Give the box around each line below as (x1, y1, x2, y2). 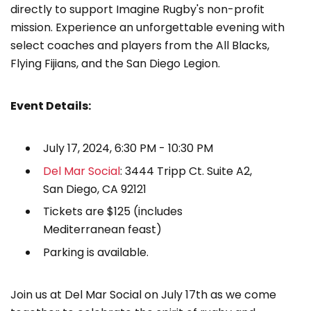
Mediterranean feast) (43, 221, 162, 238)
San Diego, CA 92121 (43, 180, 146, 197)
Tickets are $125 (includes (43, 203, 183, 220)
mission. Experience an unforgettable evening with (10, 19, 285, 36)
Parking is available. (43, 244, 149, 260)
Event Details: (10, 98, 91, 115)
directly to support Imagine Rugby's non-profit (10, 1, 264, 18)
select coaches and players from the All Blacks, (10, 37, 269, 54)
